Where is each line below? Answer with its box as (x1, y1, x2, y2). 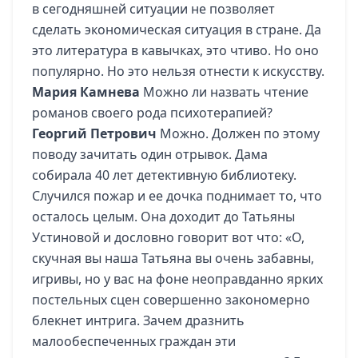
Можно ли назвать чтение (140, 83, 308, 101)
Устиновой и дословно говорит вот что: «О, (32, 229, 304, 246)
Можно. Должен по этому (157, 125, 320, 142)
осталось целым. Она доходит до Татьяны (32, 208, 295, 225)
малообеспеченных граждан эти (32, 332, 236, 350)
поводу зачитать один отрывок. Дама (32, 145, 268, 163)
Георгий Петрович (32, 125, 157, 142)
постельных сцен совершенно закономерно (32, 291, 310, 308)
